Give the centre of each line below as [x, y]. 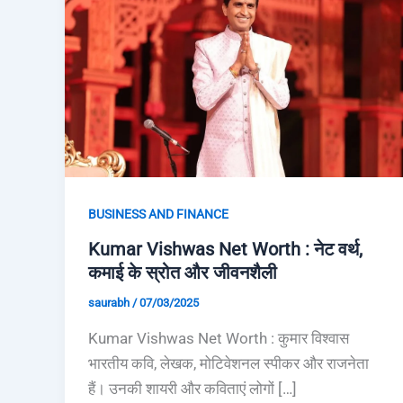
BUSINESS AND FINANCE [158, 214]
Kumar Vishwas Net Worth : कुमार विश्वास [218, 338]
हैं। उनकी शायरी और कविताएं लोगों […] [192, 388]
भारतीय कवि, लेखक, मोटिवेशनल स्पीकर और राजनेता [228, 363]
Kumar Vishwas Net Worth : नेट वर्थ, [225, 250]
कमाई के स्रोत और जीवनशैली [182, 273]
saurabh [110, 303]
